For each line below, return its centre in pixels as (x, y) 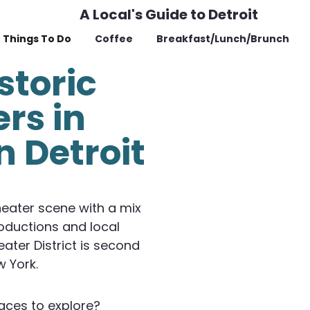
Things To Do (37, 39)
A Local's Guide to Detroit (168, 15)
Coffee (114, 39)
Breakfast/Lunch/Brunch (222, 39)
